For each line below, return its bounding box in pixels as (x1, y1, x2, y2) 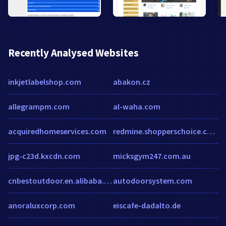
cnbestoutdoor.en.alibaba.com (104, 175, 112, 186)
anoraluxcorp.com (8, 200, 75, 210)
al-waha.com (113, 101, 160, 111)
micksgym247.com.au (113, 150, 191, 161)
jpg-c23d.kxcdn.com (8, 150, 80, 161)
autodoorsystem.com (113, 175, 192, 186)
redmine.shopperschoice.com (207, 126, 215, 136)
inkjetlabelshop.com (8, 76, 81, 87)
